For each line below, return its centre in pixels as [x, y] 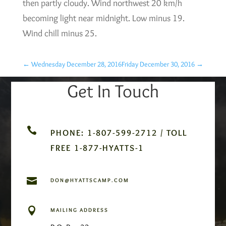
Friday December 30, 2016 [158, 64]
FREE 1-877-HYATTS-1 [97, 148]
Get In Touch [113, 91]
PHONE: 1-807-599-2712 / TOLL [119, 132]
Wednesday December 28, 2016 [76, 64]
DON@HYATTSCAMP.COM [90, 180]
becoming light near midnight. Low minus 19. [103, 18]
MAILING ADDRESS [79, 210]
